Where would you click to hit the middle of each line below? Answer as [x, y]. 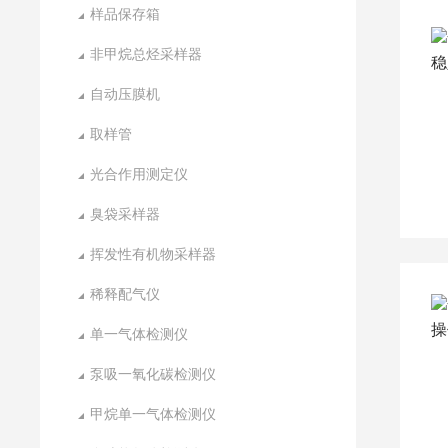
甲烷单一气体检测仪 [153, 414]
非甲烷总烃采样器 [146, 54]
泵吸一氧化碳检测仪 [153, 374]
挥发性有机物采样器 [153, 254]
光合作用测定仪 [139, 174]
